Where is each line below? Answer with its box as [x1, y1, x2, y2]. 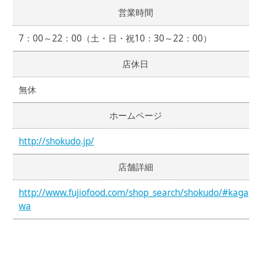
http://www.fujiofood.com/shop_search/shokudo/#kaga [18, 187, 249, 199]
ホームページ [109, 109, 162, 122]
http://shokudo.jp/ [18, 135, 94, 148]
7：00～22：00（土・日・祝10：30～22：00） [18, 32, 212, 45]
